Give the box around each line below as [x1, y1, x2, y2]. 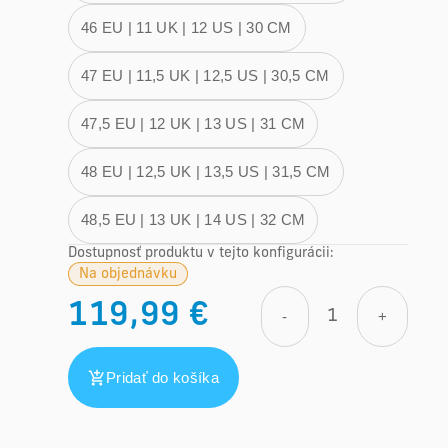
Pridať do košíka [106, 368, 219, 386]
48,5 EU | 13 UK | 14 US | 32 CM [81, 211, 306, 228]
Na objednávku [79, 266, 177, 282]
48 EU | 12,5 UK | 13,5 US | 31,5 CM [81, 163, 331, 180]
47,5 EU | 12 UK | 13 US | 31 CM [81, 115, 306, 132]
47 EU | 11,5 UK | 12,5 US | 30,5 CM [81, 67, 331, 84]
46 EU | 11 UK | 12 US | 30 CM [81, 19, 293, 36]
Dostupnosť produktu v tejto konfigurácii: [68, 246, 334, 261]
